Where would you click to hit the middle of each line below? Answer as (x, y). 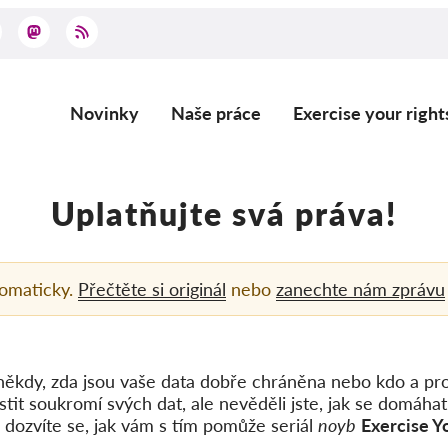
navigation (118, 167)
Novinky (104, 112)
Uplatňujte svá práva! (224, 213)
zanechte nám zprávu (360, 289)
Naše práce (216, 112)
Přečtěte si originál (152, 289)
